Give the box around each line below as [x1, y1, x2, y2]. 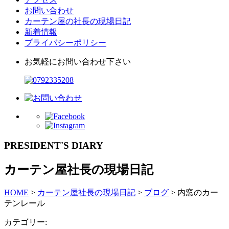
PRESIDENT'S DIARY [4, 140, 103, 151]
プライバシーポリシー [25, 38, 106, 47]
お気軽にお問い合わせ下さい [25, 57, 131, 66]
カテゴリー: [4, 218, 47, 227]
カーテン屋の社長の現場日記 [25, 16, 131, 26]
